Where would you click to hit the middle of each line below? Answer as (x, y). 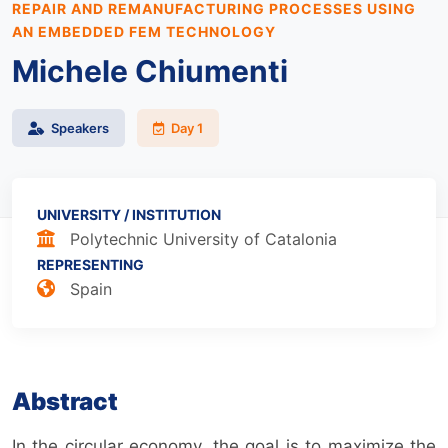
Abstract (65, 402)
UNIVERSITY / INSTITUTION (129, 215)
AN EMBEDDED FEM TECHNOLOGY (144, 32)
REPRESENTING (90, 265)
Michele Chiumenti (153, 71)
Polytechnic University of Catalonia (201, 239)
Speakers (78, 128)
